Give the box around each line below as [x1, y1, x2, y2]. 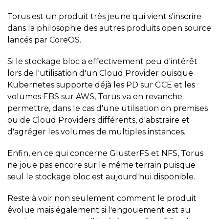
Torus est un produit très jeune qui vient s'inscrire [7, 12, 201, 22]
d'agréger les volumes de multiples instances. [7, 127, 185, 137]
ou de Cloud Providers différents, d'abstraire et [7, 115, 190, 125]
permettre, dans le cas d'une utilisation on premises [7, 104, 208, 113]
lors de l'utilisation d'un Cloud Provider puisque [7, 68, 193, 78]
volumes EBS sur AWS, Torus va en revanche [7, 92, 182, 102]
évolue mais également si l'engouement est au [7, 205, 191, 215]
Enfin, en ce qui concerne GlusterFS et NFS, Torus [7, 149, 203, 158]
